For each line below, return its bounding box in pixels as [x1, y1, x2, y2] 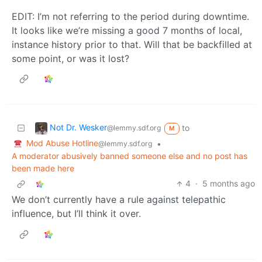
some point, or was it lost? [12, 52, 129, 64]
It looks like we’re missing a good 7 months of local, [12, 24, 242, 36]
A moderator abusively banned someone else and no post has [12, 151, 247, 161]
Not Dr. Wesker [50, 122, 107, 132]
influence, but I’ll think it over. [12, 208, 141, 220]
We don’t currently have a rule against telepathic [12, 194, 226, 206]
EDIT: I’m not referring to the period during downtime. [12, 10, 249, 22]
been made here [12, 163, 74, 174]
